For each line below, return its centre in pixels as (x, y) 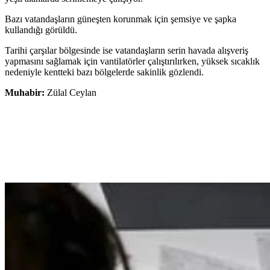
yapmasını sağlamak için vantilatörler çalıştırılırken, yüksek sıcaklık (132, 61)
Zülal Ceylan (72, 93)
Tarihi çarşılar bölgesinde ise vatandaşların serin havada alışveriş (127, 51)
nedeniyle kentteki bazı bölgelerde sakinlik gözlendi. (104, 72)
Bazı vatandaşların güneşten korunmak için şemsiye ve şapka (121, 19)
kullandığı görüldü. (41, 30)
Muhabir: (26, 93)
